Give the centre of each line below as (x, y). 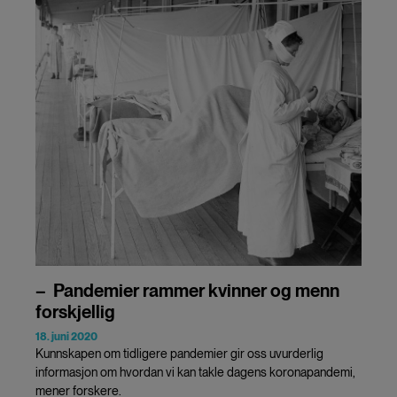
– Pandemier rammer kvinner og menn (187, 290)
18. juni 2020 (66, 336)
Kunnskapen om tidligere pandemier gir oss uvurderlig (179, 353)
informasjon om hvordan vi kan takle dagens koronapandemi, (195, 372)
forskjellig (75, 311)
